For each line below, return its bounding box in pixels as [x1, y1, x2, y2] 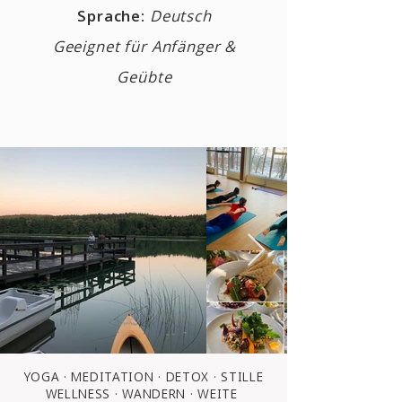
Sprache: [77, 5, 145, 26]
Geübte [117, 66, 172, 87]
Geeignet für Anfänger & [52, 36, 237, 57]
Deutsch [149, 5, 212, 26]
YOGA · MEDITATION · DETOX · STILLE [23, 368, 264, 385]
